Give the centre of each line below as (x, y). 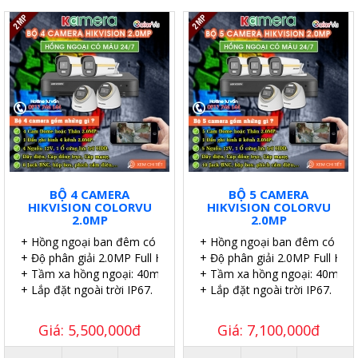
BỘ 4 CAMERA (89, 195)
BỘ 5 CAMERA (268, 195)
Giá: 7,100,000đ (268, 330)
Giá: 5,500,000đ (89, 330)
